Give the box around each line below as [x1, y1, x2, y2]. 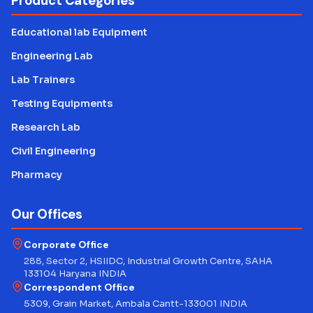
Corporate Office [24, 238, 109, 252]
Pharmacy [11, 168, 62, 182]
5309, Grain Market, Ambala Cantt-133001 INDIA [24, 298, 247, 310]
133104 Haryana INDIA [24, 268, 126, 280]
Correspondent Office [24, 281, 135, 294]
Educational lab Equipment [11, 26, 147, 39]
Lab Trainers [11, 73, 75, 87]
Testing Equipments [11, 97, 112, 110]
